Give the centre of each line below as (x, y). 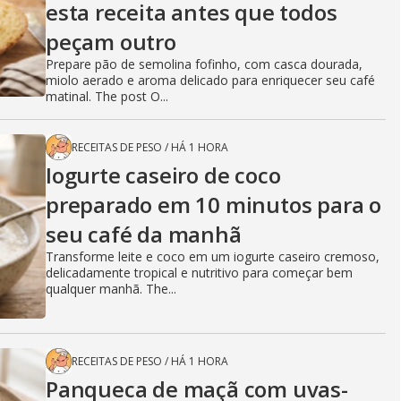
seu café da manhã (144, 235)
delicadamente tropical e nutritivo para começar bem (199, 273)
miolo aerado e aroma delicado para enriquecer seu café (210, 81)
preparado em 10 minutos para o (213, 205)
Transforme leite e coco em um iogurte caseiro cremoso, (213, 257)
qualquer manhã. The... (111, 289)
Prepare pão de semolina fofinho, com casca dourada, (204, 64)
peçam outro (111, 42)
